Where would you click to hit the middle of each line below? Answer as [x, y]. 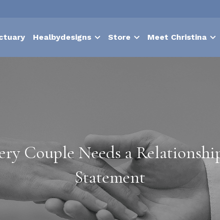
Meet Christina [177, 37]
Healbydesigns [62, 37]
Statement [110, 177]
